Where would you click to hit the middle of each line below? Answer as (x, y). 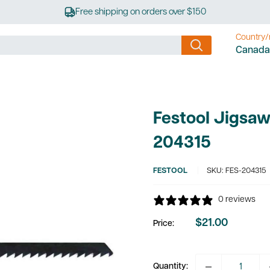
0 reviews (237, 200)
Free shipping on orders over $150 (140, 12)
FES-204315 (246, 171)
